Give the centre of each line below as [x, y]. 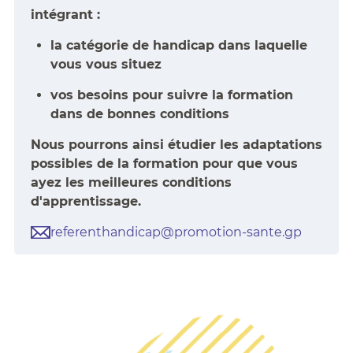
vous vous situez [106, 65]
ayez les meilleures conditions [131, 183]
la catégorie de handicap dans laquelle [178, 46]
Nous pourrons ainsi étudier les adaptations [176, 145]
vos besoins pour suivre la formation [171, 95]
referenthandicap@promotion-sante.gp [176, 232]
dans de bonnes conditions [139, 114]
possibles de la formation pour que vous [164, 164]
